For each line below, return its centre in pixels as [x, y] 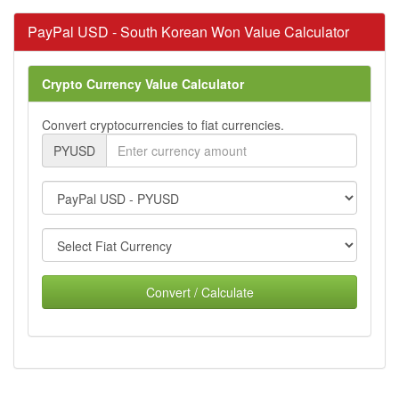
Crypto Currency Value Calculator [143, 83]
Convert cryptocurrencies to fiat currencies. [163, 124]
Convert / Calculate [199, 292]
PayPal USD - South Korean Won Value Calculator [188, 31]
